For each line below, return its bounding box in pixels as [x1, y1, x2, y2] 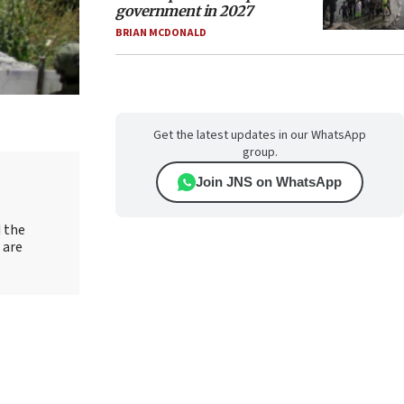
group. [242, 143, 278, 161]
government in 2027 [115, 2, 252, 20]
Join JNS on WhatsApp [196, 174, 342, 189]
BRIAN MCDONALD [115, 25, 207, 41]
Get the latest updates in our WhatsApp [153, 126, 366, 144]
